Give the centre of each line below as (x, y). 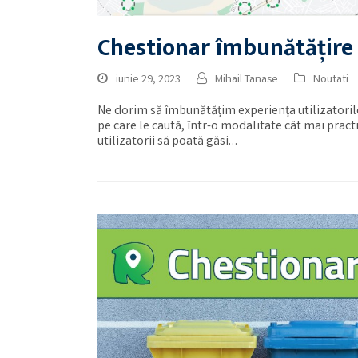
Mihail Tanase (247, 80)
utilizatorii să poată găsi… (167, 141)
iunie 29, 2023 (148, 80)
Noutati (331, 80)
